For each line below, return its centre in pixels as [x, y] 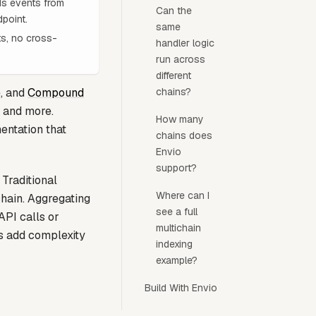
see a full [176, 212]
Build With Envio [181, 288]
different [173, 75]
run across [180, 59]
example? [176, 260]
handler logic [185, 43]
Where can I [182, 195]
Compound [56, 92]
